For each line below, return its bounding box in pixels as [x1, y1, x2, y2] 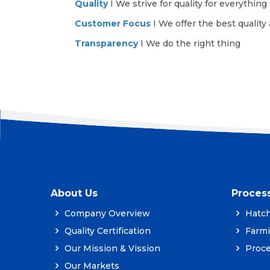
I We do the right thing [138, 38, 240, 49]
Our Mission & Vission [61, 243, 160, 254]
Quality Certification [61, 225, 151, 236]
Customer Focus [75, 18, 151, 30]
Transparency [75, 38, 138, 49]
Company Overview [61, 208, 150, 219]
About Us [51, 187, 98, 199]
